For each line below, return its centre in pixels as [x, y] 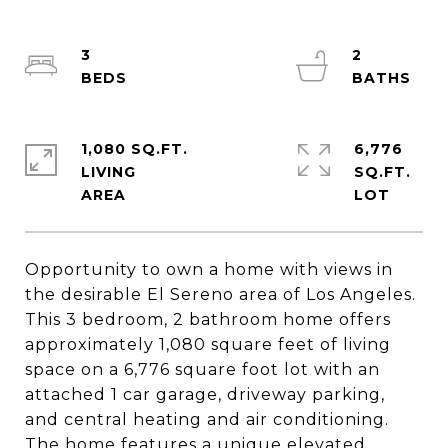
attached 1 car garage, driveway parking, [205, 394]
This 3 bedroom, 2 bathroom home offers [208, 319]
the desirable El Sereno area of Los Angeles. [220, 294]
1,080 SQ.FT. [134, 149]
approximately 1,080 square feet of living [208, 344]
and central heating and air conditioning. [207, 419]
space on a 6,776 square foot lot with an [202, 369]
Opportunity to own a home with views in [209, 269]
